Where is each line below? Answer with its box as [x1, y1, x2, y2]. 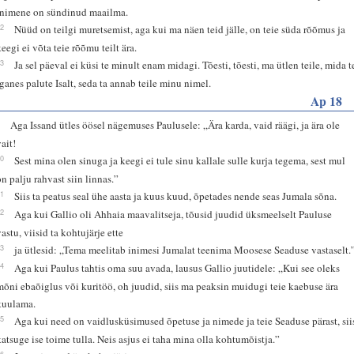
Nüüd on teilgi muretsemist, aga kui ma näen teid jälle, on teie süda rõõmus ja [14, 21, 346, 36]
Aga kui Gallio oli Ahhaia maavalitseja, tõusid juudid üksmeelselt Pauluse [14, 206, 333, 221]
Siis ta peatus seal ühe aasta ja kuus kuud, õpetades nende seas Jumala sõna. [14, 188, 337, 203]
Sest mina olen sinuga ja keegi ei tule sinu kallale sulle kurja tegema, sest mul [14, 153, 346, 168]
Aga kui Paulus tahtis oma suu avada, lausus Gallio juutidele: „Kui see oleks [14, 260, 341, 275]
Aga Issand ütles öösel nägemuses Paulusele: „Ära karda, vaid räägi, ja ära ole [10, 117, 341, 132]
